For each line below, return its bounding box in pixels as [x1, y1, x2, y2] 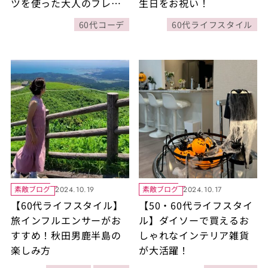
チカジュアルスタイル [10, 10, 111, 25]
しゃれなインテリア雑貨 [139, 228, 249, 243]
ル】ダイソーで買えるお [139, 213, 249, 228]
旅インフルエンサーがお [10, 213, 121, 228]
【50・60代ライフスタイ [139, 198, 253, 213]
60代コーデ [78, 18, 124, 31]
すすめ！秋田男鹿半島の [10, 228, 121, 243]
